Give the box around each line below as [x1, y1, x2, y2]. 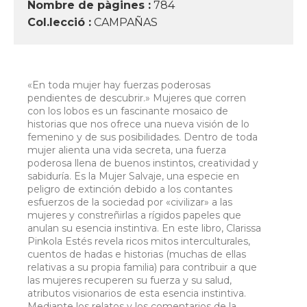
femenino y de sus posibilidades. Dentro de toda [27, 131, 258, 144]
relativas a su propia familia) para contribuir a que [27, 261, 257, 274]
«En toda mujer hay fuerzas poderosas [27, 79, 210, 92]
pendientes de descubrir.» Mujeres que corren [27, 92, 246, 105]
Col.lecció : [27, 16, 91, 29]
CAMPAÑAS [94, 16, 158, 29]
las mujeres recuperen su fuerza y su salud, [27, 274, 232, 287]
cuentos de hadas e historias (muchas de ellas [27, 248, 246, 261]
